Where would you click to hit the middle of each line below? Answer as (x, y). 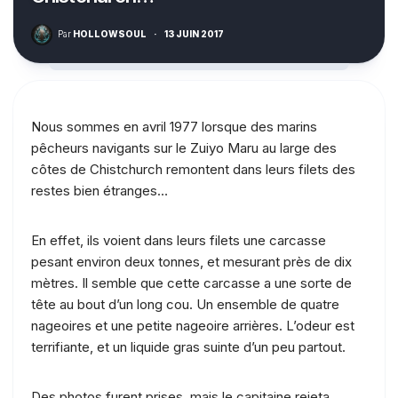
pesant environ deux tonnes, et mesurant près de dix (191, 261)
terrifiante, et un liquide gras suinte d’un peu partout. (188, 346)
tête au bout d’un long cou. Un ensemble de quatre (185, 304)
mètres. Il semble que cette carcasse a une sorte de (191, 283)
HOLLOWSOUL (109, 33)
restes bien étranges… (99, 190)
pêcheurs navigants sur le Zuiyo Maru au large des (184, 147)
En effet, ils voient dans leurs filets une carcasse (179, 240)
